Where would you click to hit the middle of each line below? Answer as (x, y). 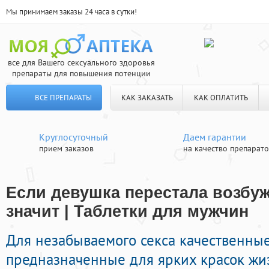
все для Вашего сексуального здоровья (81, 62)
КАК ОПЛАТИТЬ (221, 98)
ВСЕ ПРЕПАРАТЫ (63, 98)
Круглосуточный (74, 137)
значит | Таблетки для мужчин (127, 212)
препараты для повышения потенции (81, 73)
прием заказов (66, 148)
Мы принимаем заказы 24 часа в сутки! (71, 12)
